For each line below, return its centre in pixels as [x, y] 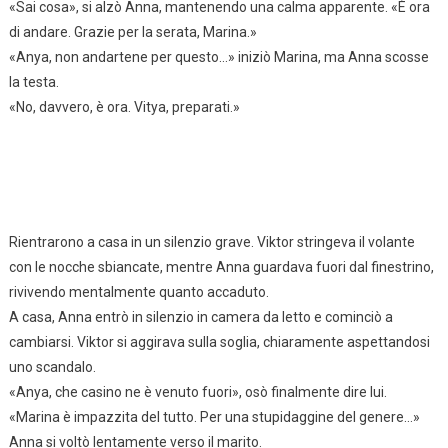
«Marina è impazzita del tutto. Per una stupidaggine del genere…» [214, 416]
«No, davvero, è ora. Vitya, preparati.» [124, 106]
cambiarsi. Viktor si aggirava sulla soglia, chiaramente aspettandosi [219, 341]
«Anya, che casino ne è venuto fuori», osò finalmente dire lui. [197, 391]
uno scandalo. [52, 366]
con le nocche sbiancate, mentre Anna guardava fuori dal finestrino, [221, 266]
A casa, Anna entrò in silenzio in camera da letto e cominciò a [200, 316]
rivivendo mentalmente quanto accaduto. [138, 291]
